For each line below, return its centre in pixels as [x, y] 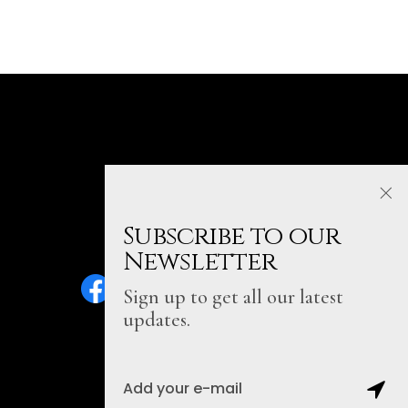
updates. [157, 320]
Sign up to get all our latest [233, 297]
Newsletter [200, 262]
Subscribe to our [231, 236]
